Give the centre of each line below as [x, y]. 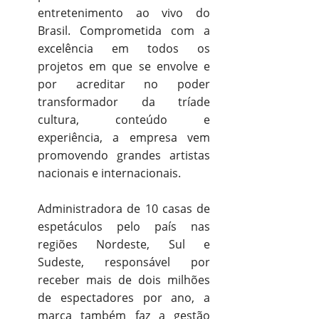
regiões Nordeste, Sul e [124, 244]
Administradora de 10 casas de [124, 208]
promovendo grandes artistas [124, 155]
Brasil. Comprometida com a [124, 30]
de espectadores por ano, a [124, 297]
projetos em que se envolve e [124, 66]
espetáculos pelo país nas [124, 226]
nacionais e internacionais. [109, 173]
